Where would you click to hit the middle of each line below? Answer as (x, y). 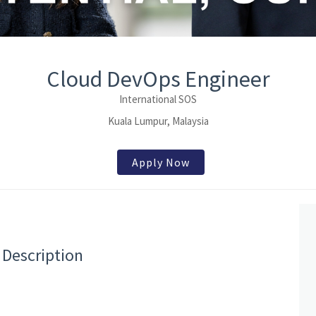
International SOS (158, 99)
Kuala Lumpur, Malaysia (158, 121)
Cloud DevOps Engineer (158, 79)
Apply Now (160, 163)
